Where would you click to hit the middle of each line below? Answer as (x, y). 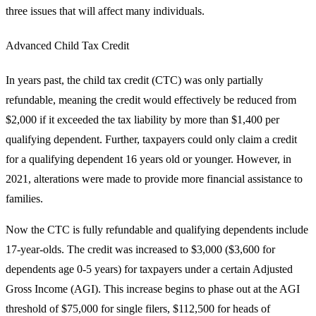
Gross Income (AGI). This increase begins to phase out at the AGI (153, 289)
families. (24, 199)
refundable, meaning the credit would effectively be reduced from (151, 100)
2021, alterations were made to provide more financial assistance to (154, 179)
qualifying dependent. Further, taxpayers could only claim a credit (151, 140)
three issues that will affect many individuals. (105, 11)
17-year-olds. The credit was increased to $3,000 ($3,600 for (140, 250)
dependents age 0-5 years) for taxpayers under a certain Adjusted (149, 269)
